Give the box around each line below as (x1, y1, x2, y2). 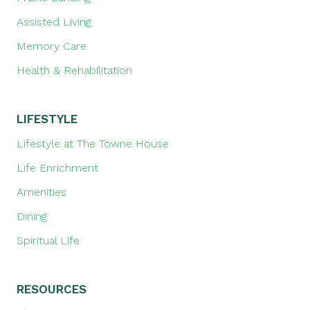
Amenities (17, 185, 66, 199)
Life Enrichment (17, 161, 98, 175)
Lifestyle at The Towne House (17, 137, 169, 151)
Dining (17, 210, 47, 224)
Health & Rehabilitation (17, 64, 132, 77)
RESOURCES (17, 282, 86, 297)
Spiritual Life (17, 234, 80, 248)
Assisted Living (17, 15, 91, 29)
